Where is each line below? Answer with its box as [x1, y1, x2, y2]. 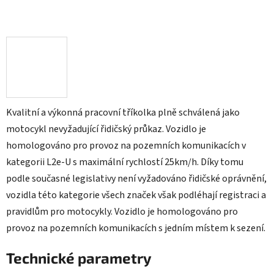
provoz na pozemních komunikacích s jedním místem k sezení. [6, 221, 265, 235]
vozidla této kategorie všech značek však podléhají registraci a [6, 188, 266, 202]
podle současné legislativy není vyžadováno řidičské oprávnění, [6, 172, 267, 186]
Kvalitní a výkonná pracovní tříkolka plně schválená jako [6, 106, 240, 120]
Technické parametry [6, 249, 152, 267]
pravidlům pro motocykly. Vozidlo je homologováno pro [6, 205, 238, 219]
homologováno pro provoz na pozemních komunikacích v [6, 139, 246, 153]
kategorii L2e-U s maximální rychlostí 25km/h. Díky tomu [6, 155, 243, 169]
